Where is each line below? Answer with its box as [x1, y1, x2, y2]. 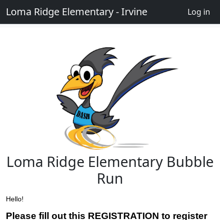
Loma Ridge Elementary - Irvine [6, 5, 147, 18]
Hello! [6, 194, 26, 203]
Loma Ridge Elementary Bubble [6, 151, 214, 171]
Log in [188, 6, 210, 17]
